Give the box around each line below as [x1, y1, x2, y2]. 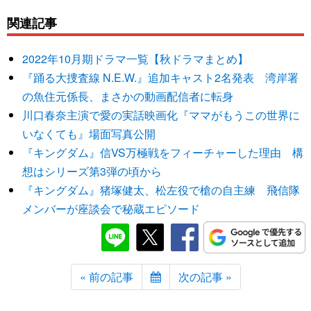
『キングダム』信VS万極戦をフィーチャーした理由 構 [22, 144, 304, 160]
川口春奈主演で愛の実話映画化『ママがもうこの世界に [22, 106, 301, 123]
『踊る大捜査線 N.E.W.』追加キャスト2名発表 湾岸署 [22, 69, 299, 85]
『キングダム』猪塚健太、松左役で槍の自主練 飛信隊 [22, 181, 301, 198]
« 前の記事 [79, 268, 133, 285]
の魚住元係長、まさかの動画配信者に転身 [22, 87, 234, 104]
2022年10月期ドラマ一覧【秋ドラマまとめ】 [22, 50, 249, 67]
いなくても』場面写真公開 [22, 125, 156, 142]
